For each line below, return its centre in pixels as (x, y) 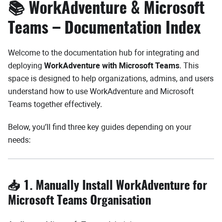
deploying (26, 66)
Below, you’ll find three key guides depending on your (100, 127)
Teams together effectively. (55, 104)
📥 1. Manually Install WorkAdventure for (108, 186)
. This (189, 66)
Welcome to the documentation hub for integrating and (104, 53)
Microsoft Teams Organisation (80, 201)
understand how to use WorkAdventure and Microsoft (101, 91)
